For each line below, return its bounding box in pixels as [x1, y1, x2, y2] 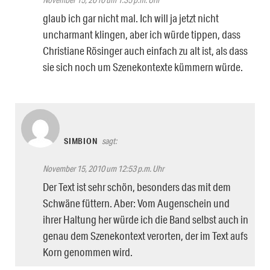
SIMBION [64, 135, 98, 146]
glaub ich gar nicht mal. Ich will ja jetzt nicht [43, 11, 219, 25]
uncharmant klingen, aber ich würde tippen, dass [43, 27, 240, 41]
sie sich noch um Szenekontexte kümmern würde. [43, 60, 243, 74]
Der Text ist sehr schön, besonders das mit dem [43, 180, 231, 193]
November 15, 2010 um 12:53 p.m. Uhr [43, 163, 164, 174]
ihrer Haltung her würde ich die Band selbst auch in [43, 212, 248, 226]
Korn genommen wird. [43, 245, 133, 259]
